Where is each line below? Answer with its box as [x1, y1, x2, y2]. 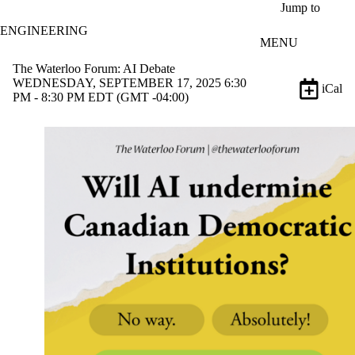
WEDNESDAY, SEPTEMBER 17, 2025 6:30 [13, 75, 246, 90]
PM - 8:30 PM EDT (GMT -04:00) [13, 90, 189, 104]
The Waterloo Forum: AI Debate [13, 61, 175, 75]
